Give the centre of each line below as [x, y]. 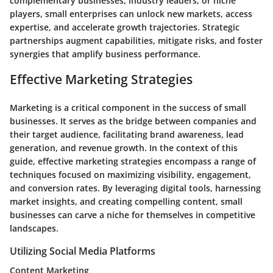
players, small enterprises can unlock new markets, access [131, 14]
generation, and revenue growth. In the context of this [124, 148]
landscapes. [34, 229]
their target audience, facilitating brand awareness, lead [127, 135]
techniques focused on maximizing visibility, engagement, [130, 175]
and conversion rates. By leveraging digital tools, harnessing [135, 188]
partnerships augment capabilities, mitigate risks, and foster [136, 41]
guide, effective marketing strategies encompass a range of [133, 161]
